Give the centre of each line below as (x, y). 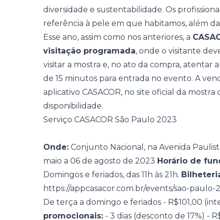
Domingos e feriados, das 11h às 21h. (112, 175)
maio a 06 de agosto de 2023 (100, 161)
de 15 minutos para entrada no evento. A (123, 78)
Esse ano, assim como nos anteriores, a (118, 37)
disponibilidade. (73, 106)
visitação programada (89, 51)
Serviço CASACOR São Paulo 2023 (110, 120)
